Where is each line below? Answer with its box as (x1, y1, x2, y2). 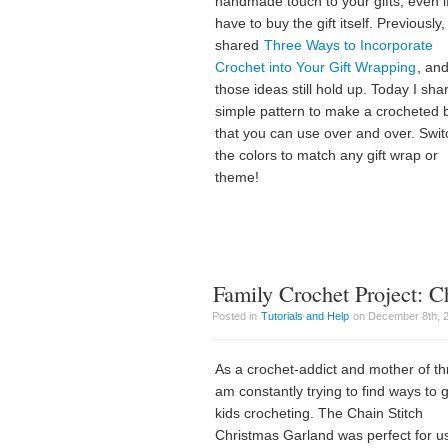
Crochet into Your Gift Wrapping (215, 59, 416, 75)
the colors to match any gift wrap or (215, 147, 438, 163)
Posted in (212, 310, 260, 322)
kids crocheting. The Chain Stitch (215, 405, 423, 421)
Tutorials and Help (261, 310, 349, 322)
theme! (215, 169, 259, 185)
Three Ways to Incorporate (264, 37, 433, 53)
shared (215, 37, 263, 53)
